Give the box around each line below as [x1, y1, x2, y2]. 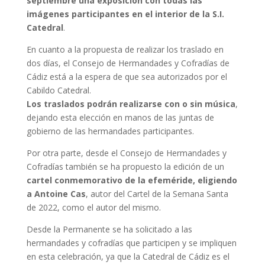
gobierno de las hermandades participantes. [26, 125, 194, 137]
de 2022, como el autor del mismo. [26, 201, 161, 213]
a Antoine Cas [26, 188, 86, 199]
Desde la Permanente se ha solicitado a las [26, 223, 192, 235]
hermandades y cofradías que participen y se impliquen [26, 237, 237, 248]
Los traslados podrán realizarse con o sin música [26, 98, 235, 109]
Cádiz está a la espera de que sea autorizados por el [26, 70, 227, 82]
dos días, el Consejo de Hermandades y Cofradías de [26, 57, 230, 69]
